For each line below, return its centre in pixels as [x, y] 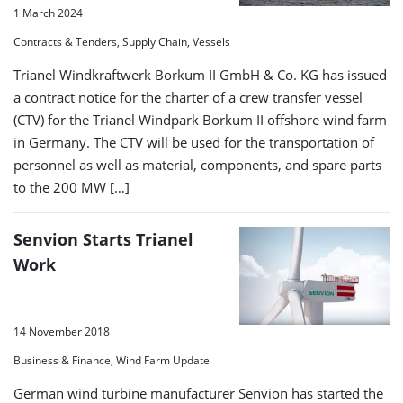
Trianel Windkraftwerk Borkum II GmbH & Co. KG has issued [200, 74]
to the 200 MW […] [72, 187]
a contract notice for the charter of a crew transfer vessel [188, 97]
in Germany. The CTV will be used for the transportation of [194, 142]
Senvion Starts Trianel [103, 239]
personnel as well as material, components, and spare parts [197, 164]
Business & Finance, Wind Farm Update [112, 361]
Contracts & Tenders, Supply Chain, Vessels [122, 41]
